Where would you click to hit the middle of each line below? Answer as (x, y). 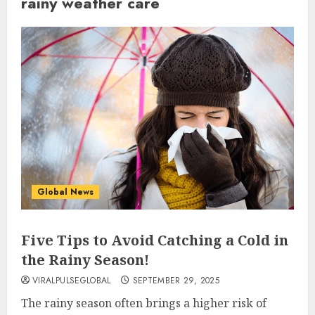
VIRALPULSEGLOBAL (72, 281)
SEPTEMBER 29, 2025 (176, 281)
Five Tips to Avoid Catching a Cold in (155, 240)
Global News (65, 192)
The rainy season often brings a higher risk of (144, 303)
